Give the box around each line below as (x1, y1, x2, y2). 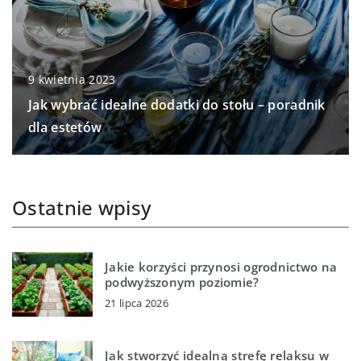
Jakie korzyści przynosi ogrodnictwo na (105, 259, 338, 276)
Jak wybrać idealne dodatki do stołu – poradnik (28, 95, 326, 114)
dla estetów (28, 118, 102, 136)
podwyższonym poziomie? (105, 274, 259, 291)
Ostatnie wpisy (12, 193, 151, 221)
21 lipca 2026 (105, 296, 168, 311)
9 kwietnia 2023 (28, 71, 116, 87)
